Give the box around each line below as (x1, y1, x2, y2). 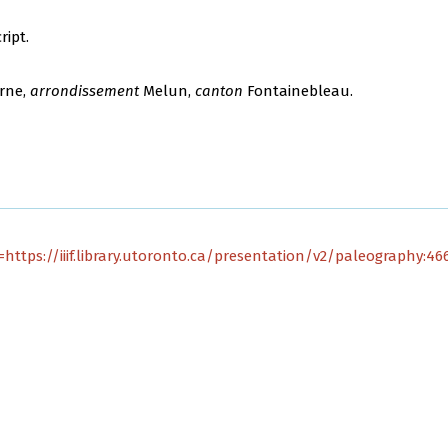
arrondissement (30, 81, 140, 100)
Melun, (139, 81, 196, 100)
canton (195, 81, 244, 100)
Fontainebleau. (243, 81, 358, 100)
